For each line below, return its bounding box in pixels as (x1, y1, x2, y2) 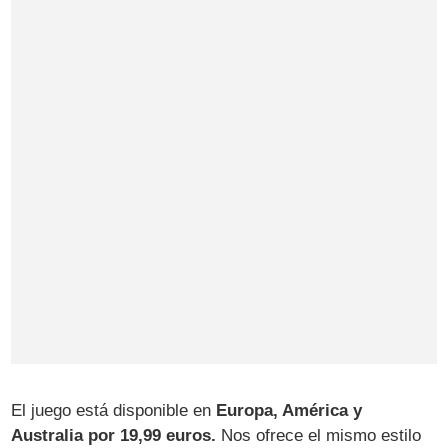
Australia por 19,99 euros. (11, 425, 217, 445)
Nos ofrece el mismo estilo (216, 425, 422, 445)
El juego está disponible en (11, 400, 217, 420)
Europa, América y (216, 400, 363, 420)
